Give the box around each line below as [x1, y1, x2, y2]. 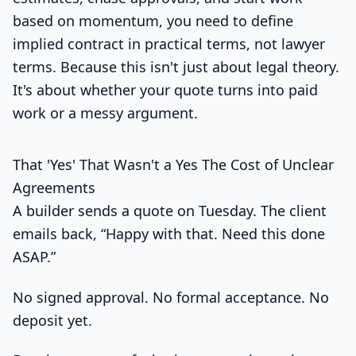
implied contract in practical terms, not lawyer [13, 33, 325, 53]
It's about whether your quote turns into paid [13, 79, 318, 99]
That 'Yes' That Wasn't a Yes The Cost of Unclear [13, 154, 334, 174]
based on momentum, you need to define [13, 10, 293, 30]
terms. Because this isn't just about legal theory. [13, 56, 339, 76]
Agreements [13, 177, 95, 197]
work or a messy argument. [13, 103, 198, 122]
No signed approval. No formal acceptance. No [13, 287, 329, 307]
